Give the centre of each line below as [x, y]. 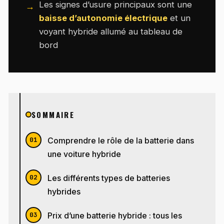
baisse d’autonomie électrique [103, 18]
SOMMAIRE [53, 115]
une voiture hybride [84, 154]
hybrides [64, 191]
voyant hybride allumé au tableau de [111, 32]
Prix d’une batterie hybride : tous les [115, 215]
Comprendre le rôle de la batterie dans [121, 140]
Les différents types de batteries [109, 178]
